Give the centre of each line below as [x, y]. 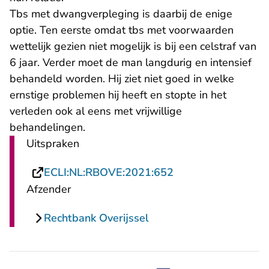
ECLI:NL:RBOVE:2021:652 [109, 173]
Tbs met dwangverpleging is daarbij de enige [121, 14]
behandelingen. [47, 128]
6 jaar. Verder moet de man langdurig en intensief [131, 63]
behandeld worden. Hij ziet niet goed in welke [122, 79]
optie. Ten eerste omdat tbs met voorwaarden [122, 30]
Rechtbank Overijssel [96, 218]
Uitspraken [53, 144]
